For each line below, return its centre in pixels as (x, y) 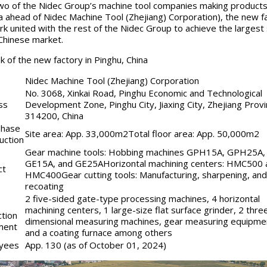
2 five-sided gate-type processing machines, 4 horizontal (142, 198)
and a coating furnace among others (98, 232)
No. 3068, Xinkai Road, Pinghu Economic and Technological (143, 93)
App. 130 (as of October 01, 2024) (95, 245)
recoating (44, 186)
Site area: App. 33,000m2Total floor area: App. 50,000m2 (142, 133)
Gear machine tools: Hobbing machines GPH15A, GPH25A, (145, 152)
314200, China (54, 115)
